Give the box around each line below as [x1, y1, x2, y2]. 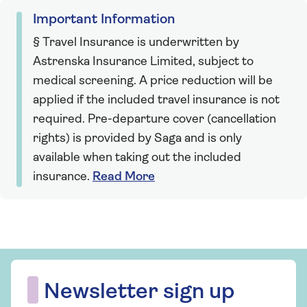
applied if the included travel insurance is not [33, 93, 280, 107]
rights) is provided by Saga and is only [33, 132, 242, 145]
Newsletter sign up [44, 281, 234, 304]
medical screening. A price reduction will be [33, 74, 273, 88]
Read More [93, 170, 155, 184]
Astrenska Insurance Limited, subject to [33, 55, 254, 69]
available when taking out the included [33, 151, 241, 164]
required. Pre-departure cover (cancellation [33, 112, 276, 126]
